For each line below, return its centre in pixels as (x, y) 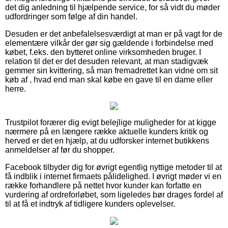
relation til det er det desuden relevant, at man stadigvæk (107, 62)
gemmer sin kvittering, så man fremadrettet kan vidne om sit (111, 71)
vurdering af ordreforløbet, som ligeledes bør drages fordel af (114, 195)
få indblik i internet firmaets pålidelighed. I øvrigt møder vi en (113, 177)
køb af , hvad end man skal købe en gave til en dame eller (109, 80)
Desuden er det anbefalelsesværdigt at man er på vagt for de (114, 34)
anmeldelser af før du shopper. (60, 150)
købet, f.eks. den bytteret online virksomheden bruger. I (103, 52)
